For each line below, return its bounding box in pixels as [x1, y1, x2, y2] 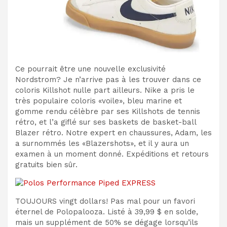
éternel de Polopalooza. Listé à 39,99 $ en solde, [15, 207, 198, 216]
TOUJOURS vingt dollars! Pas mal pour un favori [15, 196, 195, 206]
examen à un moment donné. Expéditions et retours [15, 149, 209, 159]
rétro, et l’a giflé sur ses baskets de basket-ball [15, 117, 196, 127]
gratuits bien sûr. [15, 160, 78, 169]
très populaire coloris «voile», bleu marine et [15, 96, 182, 105]
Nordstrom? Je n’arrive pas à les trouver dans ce [15, 74, 201, 84]
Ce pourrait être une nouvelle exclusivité [15, 64, 166, 73]
